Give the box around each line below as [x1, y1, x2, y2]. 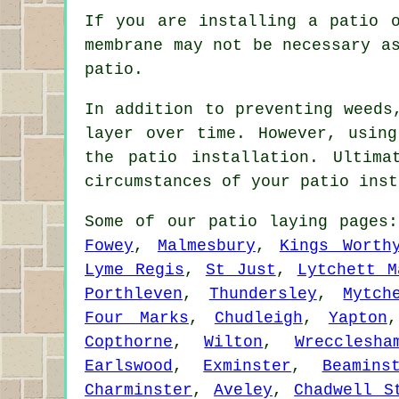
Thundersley [208, 285, 317, 304]
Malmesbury [157, 237, 256, 256]
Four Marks [85, 309, 189, 328]
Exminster [203, 357, 292, 376]
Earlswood [85, 357, 173, 376]
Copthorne [85, 333, 173, 352]
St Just [205, 261, 276, 280]
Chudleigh [214, 309, 303, 328]
